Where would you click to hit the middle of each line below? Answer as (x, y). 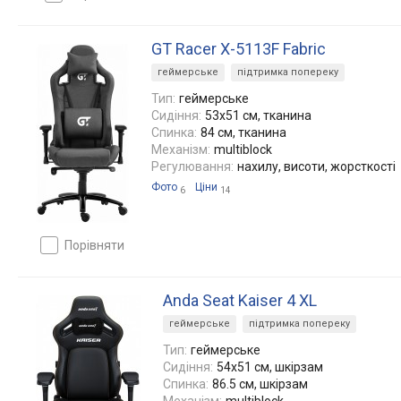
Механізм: (181, 149)
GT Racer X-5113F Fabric (239, 49)
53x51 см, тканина (258, 115)
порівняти (98, 245)
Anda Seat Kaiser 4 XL (240, 300)
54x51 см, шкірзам (270, 367)
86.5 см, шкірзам (260, 384)
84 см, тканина (243, 132)
